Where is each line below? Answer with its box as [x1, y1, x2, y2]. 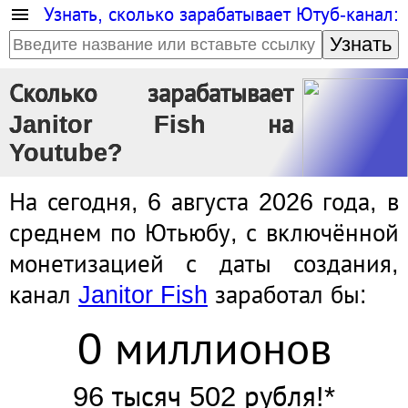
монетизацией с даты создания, [9, 250, 399, 278]
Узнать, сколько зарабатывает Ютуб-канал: [44, 4, 399, 25]
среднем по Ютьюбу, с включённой [9, 219, 399, 247]
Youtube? [9, 139, 123, 167]
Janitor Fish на [9, 111, 293, 138]
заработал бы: [208, 281, 367, 309]
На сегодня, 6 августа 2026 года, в [9, 189, 399, 216]
